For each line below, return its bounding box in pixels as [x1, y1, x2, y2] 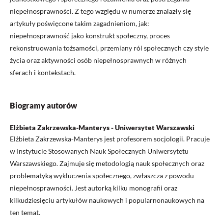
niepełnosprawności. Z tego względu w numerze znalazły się [10, 7, 191, 15]
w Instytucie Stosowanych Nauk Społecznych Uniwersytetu [10, 147, 189, 155]
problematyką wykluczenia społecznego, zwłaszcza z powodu [10, 171, 194, 180]
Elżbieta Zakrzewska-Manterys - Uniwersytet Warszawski [10, 123, 194, 132]
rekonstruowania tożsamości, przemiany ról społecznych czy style [10, 44, 209, 52]
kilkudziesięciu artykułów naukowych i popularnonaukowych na [10, 196, 204, 204]
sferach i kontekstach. [10, 68, 76, 77]
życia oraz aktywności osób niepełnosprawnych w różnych [10, 56, 187, 64]
